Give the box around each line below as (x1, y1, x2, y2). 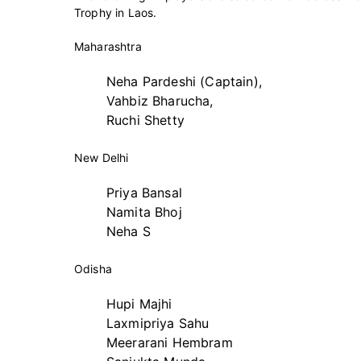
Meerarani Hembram (106, 334, 233, 351)
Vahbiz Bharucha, (106, 92, 214, 109)
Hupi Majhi (106, 295, 172, 312)
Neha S (106, 222, 151, 239)
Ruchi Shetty (106, 111, 185, 128)
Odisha (74, 261, 112, 276)
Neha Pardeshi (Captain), (106, 73, 262, 89)
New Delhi (74, 150, 129, 164)
